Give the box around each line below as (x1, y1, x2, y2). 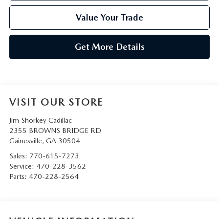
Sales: (9, 152, 29, 161)
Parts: (9, 172, 29, 181)
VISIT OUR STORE (9, 96, 103, 109)
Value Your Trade (76, 12, 143, 23)
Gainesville (9, 136, 42, 146)
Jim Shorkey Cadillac (9, 116, 72, 125)
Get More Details (74, 42, 145, 52)
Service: (9, 162, 36, 171)
